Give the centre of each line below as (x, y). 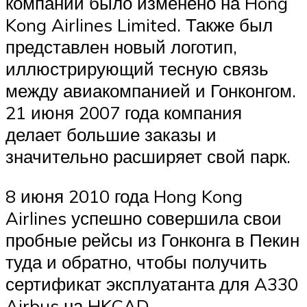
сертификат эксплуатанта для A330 (152, 283)
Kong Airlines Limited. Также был (139, 25)
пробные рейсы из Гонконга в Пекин (152, 240)
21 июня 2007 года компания (124, 113)
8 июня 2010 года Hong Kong (124, 196)
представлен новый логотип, (121, 47)
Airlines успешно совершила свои (144, 218)
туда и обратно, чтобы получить (136, 261)
